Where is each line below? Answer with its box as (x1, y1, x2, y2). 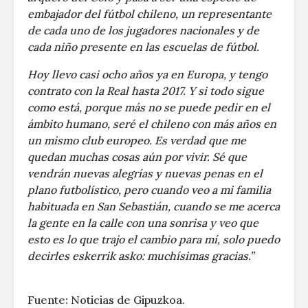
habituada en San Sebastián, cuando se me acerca (27, 199, 280, 213)
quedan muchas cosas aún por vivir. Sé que (27, 149, 247, 164)
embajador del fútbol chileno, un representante (27, 6, 272, 21)
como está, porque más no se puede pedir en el (27, 100, 270, 114)
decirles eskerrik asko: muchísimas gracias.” (27, 248, 254, 263)
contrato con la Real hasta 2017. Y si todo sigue (27, 83, 264, 98)
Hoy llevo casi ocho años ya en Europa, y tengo (27, 67, 267, 81)
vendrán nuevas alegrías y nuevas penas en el (27, 166, 263, 180)
